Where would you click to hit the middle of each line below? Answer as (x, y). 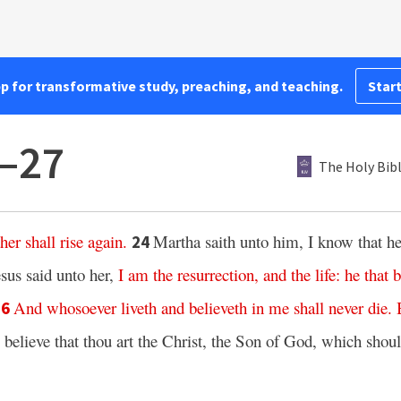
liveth (139, 307)
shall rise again (74, 241)
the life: (316, 274)
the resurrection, (206, 274)
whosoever (81, 307)
